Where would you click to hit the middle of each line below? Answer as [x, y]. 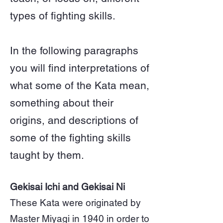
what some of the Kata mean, [80, 85]
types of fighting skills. [63, 16]
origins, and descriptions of [74, 120]
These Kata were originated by [75, 203]
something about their [62, 103]
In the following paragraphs [74, 51]
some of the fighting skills [70, 138]
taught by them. [47, 155]
